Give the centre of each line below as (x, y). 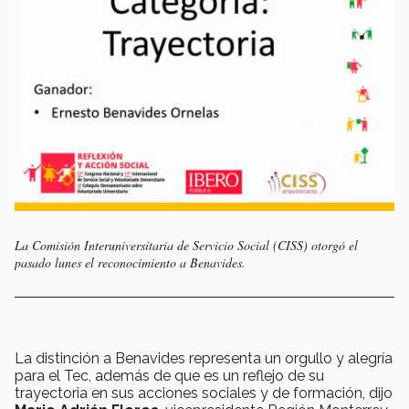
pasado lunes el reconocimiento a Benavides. (130, 263)
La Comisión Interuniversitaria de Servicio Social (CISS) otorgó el (186, 246)
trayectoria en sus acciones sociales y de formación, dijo (204, 393)
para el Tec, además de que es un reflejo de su (169, 376)
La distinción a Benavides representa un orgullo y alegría (204, 359)
